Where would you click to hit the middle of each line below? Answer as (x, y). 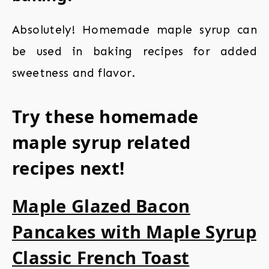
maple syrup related (101, 142)
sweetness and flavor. (74, 73)
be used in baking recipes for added (134, 52)
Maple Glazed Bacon (101, 206)
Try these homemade (105, 116)
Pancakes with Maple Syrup (134, 232)
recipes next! (68, 168)
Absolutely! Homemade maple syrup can (134, 30)
